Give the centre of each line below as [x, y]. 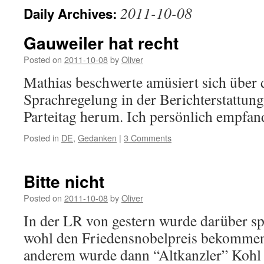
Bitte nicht [64, 181]
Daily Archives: [72, 14]
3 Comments [148, 138]
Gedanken [97, 138]
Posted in [41, 138]
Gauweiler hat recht [101, 43]
